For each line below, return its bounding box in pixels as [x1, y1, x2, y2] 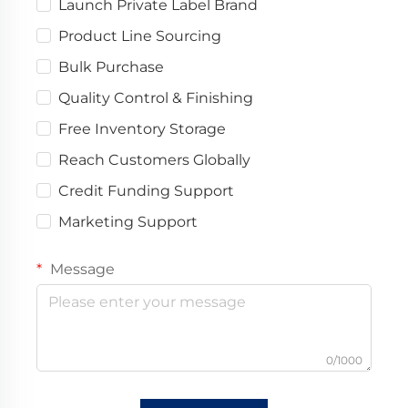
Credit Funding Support [58, 182, 234, 200]
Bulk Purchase [58, 58, 164, 76]
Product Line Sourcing [58, 27, 221, 46]
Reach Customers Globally [58, 151, 250, 169]
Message [46, 260, 115, 279]
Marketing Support [58, 213, 198, 231]
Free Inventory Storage [58, 120, 226, 138]
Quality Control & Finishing [58, 89, 253, 107]
